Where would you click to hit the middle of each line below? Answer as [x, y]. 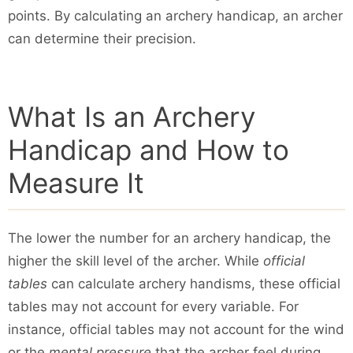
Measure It [76, 182]
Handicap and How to [149, 149]
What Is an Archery [132, 116]
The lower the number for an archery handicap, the [169, 238]
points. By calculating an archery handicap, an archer [175, 15]
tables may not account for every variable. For [153, 306]
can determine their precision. [102, 38]
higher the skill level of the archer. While [136, 260]
